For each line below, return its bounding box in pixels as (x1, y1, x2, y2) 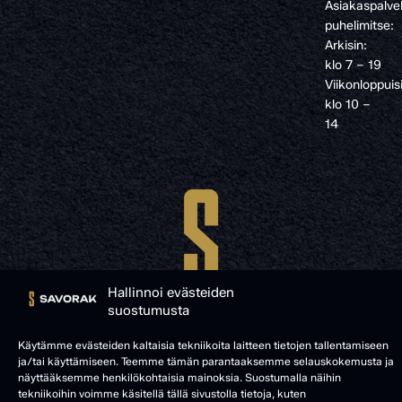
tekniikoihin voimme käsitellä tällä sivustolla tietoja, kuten (18, 387, 306, 400)
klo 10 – (325, 97, 371, 113)
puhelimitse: (325, 18, 395, 34)
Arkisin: (325, 38, 368, 54)
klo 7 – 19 (325, 57, 382, 74)
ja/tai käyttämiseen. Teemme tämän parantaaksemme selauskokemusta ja (18, 354, 394, 368)
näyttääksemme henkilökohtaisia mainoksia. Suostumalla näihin (18, 371, 341, 384)
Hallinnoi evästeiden (108, 284, 234, 301)
